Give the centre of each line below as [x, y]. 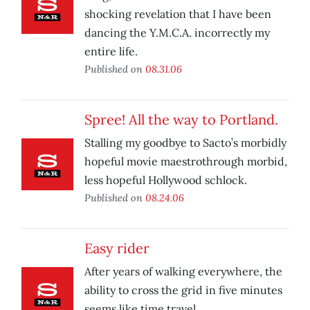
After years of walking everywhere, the [183, 272]
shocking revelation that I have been [178, 14]
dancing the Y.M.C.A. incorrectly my [177, 33]
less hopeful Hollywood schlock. [166, 180]
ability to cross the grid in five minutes [183, 290]
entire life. [111, 52]
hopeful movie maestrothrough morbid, [186, 162]
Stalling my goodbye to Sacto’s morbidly [185, 143]
